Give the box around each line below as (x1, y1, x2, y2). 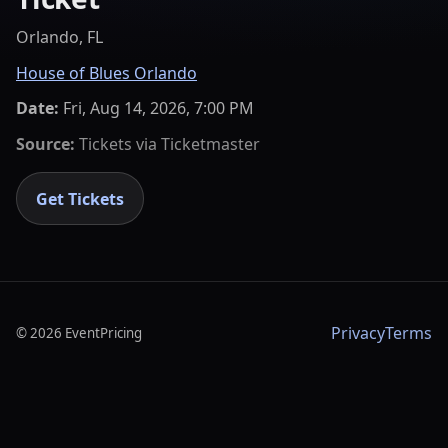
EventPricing (65, 324, 142, 343)
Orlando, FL (16, 26, 103, 49)
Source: (16, 132, 75, 155)
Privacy (331, 322, 385, 345)
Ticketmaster (161, 132, 260, 155)
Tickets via (75, 132, 161, 155)
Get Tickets (36, 187, 125, 210)
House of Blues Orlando (16, 61, 197, 84)
